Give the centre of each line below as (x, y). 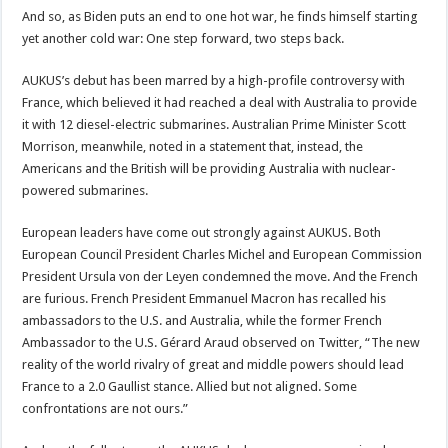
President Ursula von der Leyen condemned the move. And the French (220, 276)
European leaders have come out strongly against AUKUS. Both (202, 232)
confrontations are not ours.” (105, 408)
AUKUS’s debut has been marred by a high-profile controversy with (214, 80)
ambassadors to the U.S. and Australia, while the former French (202, 320)
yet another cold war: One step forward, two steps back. (183, 38)
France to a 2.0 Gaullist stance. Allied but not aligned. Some (190, 386)
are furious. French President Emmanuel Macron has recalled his (204, 298)
